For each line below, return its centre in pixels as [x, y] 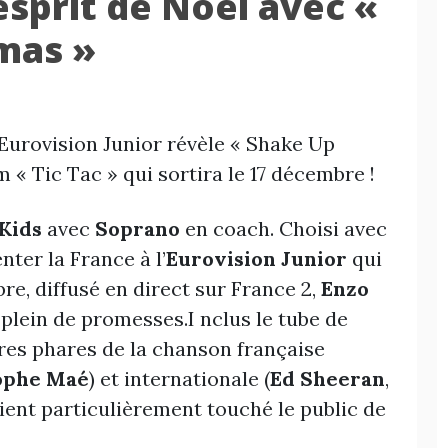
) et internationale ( [179, 379]
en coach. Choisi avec [283, 229]
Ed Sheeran [327, 379]
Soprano [137, 229]
